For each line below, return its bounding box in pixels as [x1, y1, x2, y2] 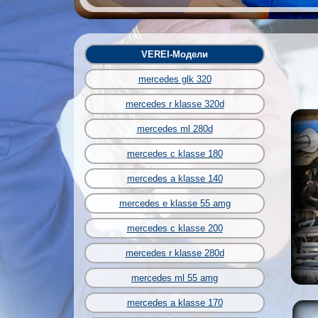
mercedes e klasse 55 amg [119, 198, 231, 209]
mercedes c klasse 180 [126, 148, 223, 159]
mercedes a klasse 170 [126, 297, 223, 308]
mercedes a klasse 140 [126, 173, 223, 184]
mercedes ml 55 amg [131, 273, 218, 283]
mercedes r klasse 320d [125, 99, 224, 109]
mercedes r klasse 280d [125, 248, 224, 258]
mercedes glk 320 [138, 74, 212, 84]
